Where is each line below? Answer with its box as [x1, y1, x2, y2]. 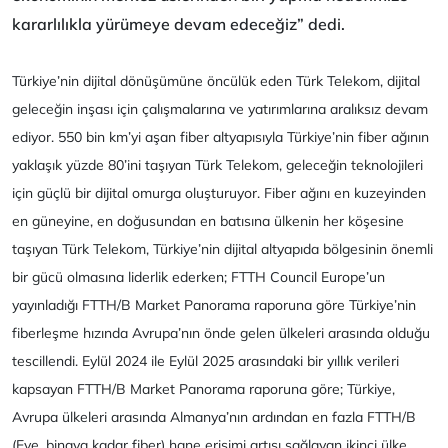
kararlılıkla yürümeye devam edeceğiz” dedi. [12, 14, 345, 35]
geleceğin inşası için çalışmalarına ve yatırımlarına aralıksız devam [12, 100, 428, 119]
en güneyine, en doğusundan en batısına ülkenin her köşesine [12, 212, 404, 231]
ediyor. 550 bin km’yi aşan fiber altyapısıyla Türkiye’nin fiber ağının [12, 128, 429, 147]
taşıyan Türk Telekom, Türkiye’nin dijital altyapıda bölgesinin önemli [12, 240, 433, 259]
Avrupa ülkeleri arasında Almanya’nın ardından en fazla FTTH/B [12, 408, 416, 427]
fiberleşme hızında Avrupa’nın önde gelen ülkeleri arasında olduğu [12, 324, 430, 343]
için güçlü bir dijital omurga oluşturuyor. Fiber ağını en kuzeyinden [12, 184, 426, 203]
